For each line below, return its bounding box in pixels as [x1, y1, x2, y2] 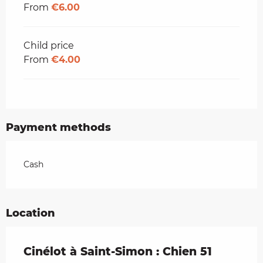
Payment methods [6, 120, 111, 134]
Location [6, 206, 55, 220]
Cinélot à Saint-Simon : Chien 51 [23, 244, 212, 258]
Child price [23, 39, 74, 51]
